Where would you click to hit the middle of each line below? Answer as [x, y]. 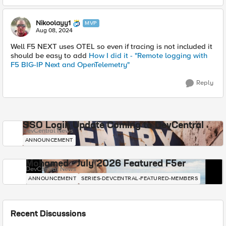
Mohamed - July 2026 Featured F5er [106, 164]
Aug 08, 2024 [54, 31]
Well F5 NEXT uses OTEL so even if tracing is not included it [111, 46]
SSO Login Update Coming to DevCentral [113, 126]
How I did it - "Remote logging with [148, 55]
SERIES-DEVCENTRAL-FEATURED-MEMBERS [139, 178]
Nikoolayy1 [53, 23]
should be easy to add [50, 55]
